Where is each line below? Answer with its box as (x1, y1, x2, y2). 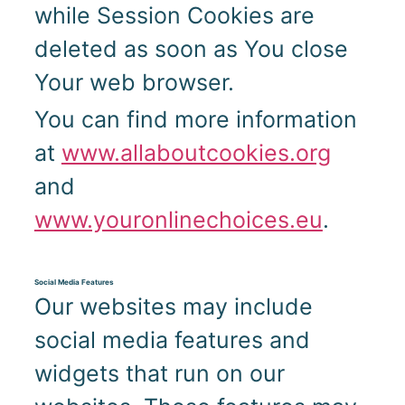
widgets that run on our (33, 360, 285, 388)
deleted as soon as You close (33, 35, 348, 63)
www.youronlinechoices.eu (33, 206, 323, 234)
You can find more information (33, 106, 357, 134)
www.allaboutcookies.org (61, 139, 331, 167)
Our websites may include (33, 293, 313, 321)
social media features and (33, 326, 310, 354)
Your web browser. (33, 69, 234, 97)
